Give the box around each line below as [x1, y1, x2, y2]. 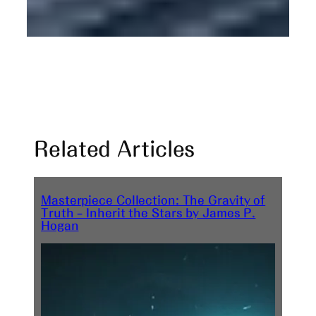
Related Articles [34, 139, 195, 159]
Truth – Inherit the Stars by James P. [41, 207, 256, 219]
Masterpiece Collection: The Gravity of [41, 194, 266, 206]
